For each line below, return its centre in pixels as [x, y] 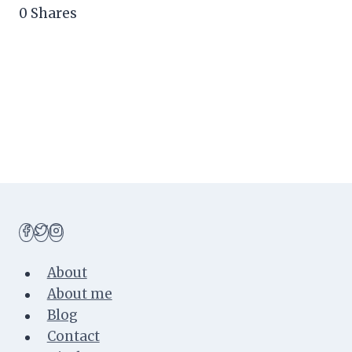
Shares [54, 14]
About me [79, 294]
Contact [73, 337]
